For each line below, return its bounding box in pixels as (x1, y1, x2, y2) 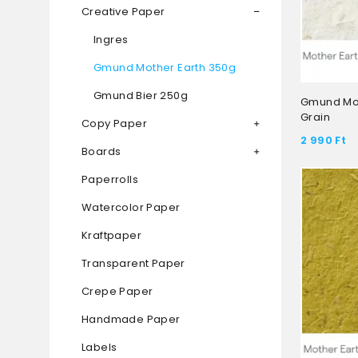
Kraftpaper (82, 228, 141, 244)
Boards (82, 144, 121, 160)
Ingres (93, 32, 129, 48)
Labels (82, 340, 117, 356)
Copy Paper (82, 116, 147, 132)
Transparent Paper (82, 256, 185, 272)
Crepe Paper (82, 284, 153, 300)
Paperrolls (82, 172, 138, 188)
